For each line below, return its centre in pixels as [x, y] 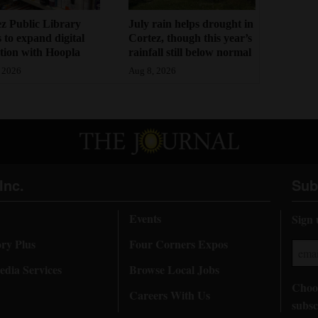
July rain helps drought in [191, 24]
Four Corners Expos [178, 244]
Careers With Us [169, 295]
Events [145, 219]
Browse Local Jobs [174, 270]
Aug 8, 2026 [153, 71]
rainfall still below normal [190, 53]
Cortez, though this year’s [191, 38]
